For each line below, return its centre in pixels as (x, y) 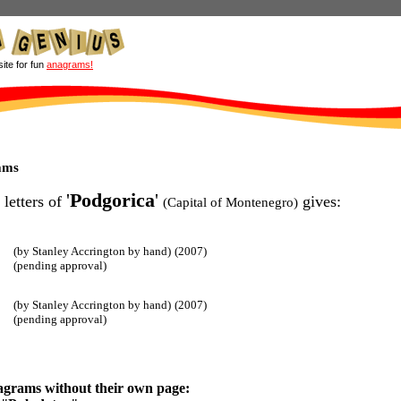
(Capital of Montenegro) (230, 202)
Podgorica (112, 200)
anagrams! (70, 64)
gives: (320, 201)
